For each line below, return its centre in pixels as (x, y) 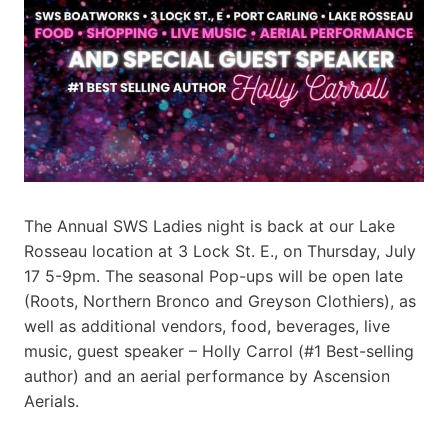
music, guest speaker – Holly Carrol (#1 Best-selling (219, 350)
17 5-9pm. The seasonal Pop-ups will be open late (213, 275)
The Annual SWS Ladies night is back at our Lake (209, 225)
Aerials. (51, 400)
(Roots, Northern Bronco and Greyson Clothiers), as (220, 300)
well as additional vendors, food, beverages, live (207, 325)
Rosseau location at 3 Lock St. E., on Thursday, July (220, 250)
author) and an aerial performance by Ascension (207, 375)
